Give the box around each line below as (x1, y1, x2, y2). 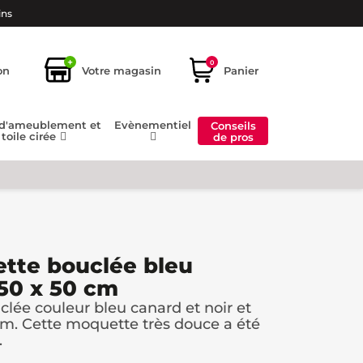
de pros (212, 130, 254, 143)
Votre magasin (82, 63, 161, 77)
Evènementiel (114, 118, 192, 132)
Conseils (210, 118, 256, 132)
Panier (224, 63, 258, 77)
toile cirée (2, 130, 59, 143)
